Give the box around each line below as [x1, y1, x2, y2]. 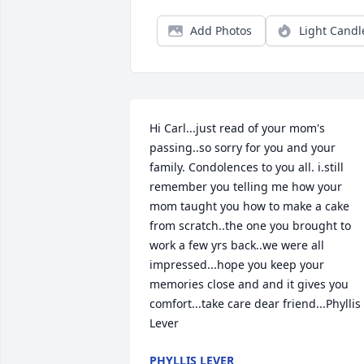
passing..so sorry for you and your [149, 140, 336, 155]
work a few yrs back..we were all [149, 237, 324, 253]
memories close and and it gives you [149, 276, 349, 292]
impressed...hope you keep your [149, 257, 324, 272]
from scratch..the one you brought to [149, 218, 351, 233]
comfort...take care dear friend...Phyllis [149, 296, 361, 311]
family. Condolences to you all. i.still [149, 159, 344, 175]
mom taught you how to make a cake [149, 198, 349, 214]
